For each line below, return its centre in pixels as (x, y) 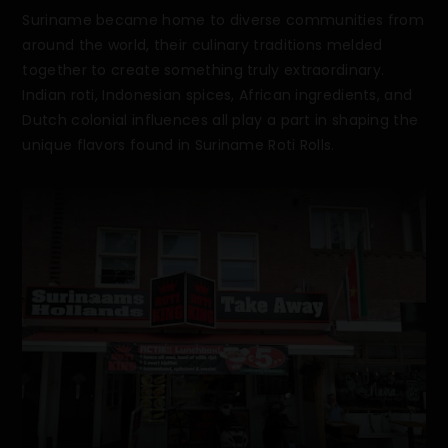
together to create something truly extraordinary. (203, 70)
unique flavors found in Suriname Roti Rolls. (178, 145)
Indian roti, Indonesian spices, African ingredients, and (217, 95)
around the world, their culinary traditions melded (202, 45)
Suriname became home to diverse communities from (223, 20)
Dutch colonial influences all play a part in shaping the (220, 120)
